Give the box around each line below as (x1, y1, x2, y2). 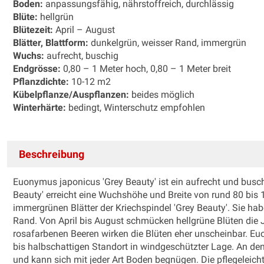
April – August (55, 24, 115, 35)
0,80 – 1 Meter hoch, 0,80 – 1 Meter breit (63, 62, 231, 74)
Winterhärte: (13, 101, 66, 113)
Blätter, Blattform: (13, 37, 91, 48)
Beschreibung (19, 147, 84, 160)
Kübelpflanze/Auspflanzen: (13, 88, 129, 100)
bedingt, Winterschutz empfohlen (66, 101, 205, 113)
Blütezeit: (13, 24, 55, 35)
